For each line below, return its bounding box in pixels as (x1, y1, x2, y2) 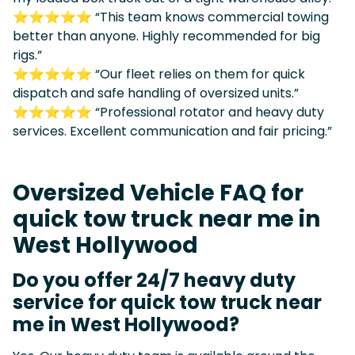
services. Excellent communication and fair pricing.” (13, 121, 332, 140)
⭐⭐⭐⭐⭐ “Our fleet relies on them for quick (13, 64, 305, 83)
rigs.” (13, 45, 42, 64)
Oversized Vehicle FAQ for (13, 177, 303, 208)
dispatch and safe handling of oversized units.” (13, 83, 299, 102)
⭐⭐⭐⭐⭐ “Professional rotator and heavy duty (13, 102, 324, 121)
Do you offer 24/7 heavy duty (13, 266, 296, 293)
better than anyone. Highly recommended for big (13, 26, 320, 45)
